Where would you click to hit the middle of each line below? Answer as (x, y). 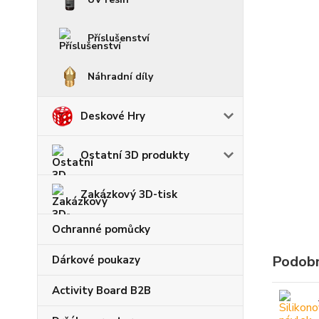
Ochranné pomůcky (101, 229)
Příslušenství (119, 38)
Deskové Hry (113, 116)
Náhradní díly (120, 77)
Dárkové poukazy (96, 260)
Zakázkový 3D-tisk (129, 194)
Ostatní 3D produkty (135, 155)
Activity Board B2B (101, 291)
